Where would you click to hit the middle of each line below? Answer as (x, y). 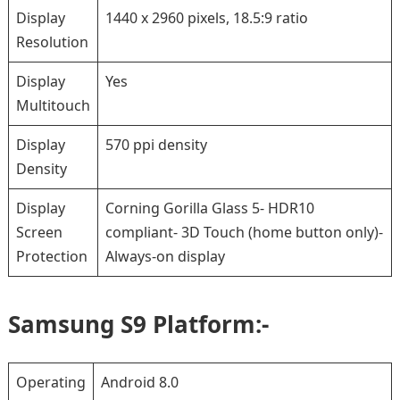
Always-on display (165, 256)
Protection (51, 256)
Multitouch (53, 105)
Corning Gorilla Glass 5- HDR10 (209, 208)
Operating (50, 382)
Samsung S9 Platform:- (138, 324)
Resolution (52, 42)
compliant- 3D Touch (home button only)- (244, 232)
